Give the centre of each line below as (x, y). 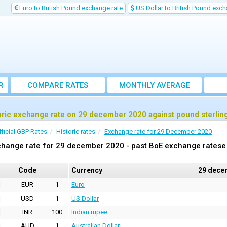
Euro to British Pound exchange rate (70, 8)
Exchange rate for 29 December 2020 (158, 131)
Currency (87, 170)
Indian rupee (89, 212)
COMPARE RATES (58, 85)
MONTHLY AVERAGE (155, 85)
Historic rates (76, 131)
